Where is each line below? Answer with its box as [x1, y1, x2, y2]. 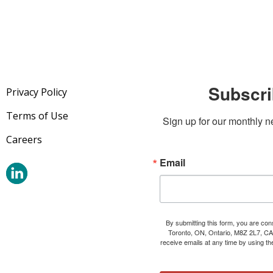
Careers [6, 133, 42, 146]
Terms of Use [6, 109, 68, 122]
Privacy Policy [6, 85, 67, 99]
